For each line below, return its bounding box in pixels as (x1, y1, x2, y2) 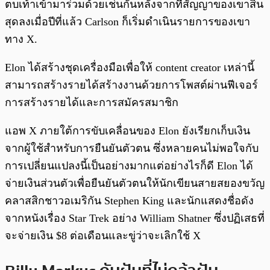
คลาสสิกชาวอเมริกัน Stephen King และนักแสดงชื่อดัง (5, 194, 254, 207)
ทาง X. (5, 33, 37, 45)
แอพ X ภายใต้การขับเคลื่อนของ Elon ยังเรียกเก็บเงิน (5, 124, 250, 137)
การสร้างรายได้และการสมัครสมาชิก (5, 96, 181, 108)
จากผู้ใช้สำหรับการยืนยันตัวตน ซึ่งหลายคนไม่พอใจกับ (5, 142, 259, 154)
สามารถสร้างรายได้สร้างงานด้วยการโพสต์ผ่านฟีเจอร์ (5, 78, 258, 91)
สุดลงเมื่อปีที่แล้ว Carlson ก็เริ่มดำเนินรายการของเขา (5, 15, 250, 28)
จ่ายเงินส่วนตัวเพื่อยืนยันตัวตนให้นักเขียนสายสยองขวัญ (5, 177, 265, 189)
